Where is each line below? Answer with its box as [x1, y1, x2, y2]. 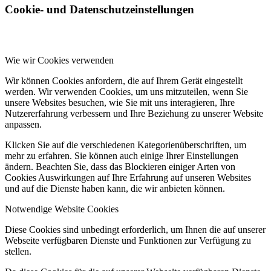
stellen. [5, 246, 31, 257]
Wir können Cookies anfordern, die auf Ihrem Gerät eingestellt [5, 76, 243, 87]
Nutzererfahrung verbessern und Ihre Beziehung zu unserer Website [5, 108, 263, 119]
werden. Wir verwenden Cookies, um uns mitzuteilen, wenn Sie [5, 87, 248, 97]
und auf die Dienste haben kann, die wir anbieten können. [5, 183, 225, 194]
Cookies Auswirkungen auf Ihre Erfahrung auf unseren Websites [5, 172, 251, 183]
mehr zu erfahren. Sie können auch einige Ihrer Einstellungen [5, 151, 238, 162]
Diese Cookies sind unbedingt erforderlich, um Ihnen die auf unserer [5, 224, 266, 235]
